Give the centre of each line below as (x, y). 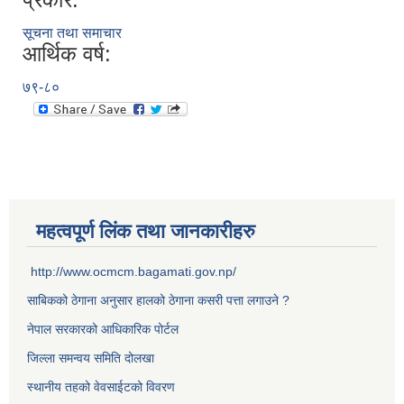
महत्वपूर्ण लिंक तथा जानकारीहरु (146, 232)
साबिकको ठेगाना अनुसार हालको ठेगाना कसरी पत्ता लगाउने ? (158, 301)
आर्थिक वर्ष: (67, 54)
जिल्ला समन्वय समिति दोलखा (91, 358)
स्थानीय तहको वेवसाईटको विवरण (101, 387)
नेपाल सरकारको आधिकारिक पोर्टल (103, 330)
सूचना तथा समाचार (72, 33)
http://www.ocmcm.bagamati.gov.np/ (133, 272)
